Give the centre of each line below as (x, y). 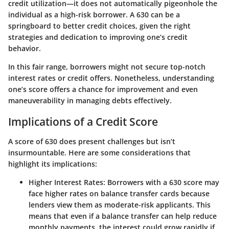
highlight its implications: (53, 164)
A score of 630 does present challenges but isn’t (92, 141)
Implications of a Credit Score (83, 122)
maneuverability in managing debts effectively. (90, 101)
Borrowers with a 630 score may (162, 182)
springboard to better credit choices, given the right (99, 26)
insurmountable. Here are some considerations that (99, 152)
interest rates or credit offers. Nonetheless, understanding (111, 78)
